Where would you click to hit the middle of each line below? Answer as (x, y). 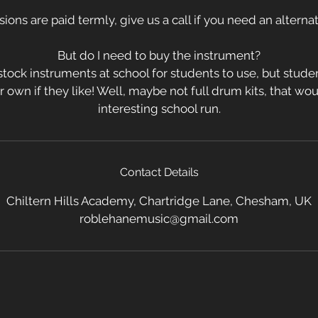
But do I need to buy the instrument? (159, 55)
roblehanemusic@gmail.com (159, 219)
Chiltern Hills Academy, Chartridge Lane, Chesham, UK (159, 201)
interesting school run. (159, 109)
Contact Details (159, 172)
